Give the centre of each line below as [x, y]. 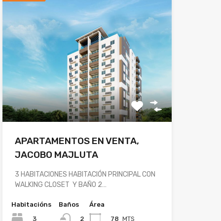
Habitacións [31, 205]
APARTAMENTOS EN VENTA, [77, 141]
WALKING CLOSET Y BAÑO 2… [60, 185]
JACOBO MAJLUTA [56, 155]
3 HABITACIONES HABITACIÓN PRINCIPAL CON [85, 175]
